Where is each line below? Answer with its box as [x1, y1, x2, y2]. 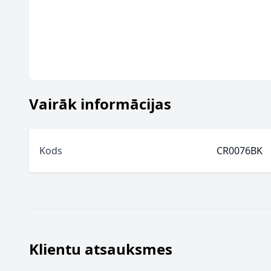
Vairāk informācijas [29, 94, 171, 114]
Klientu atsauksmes [29, 239, 172, 259]
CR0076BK [217, 144, 263, 157]
